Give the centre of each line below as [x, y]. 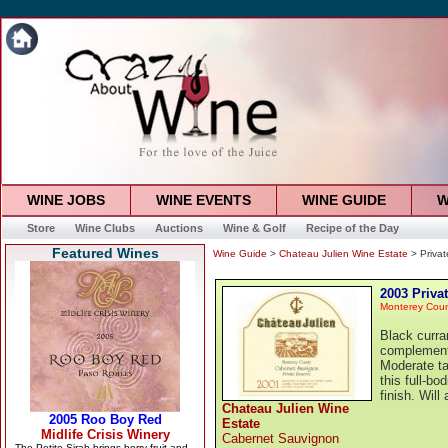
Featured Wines [105, 253]
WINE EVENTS [203, 200]
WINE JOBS [65, 200]
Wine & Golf [254, 228]
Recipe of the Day [352, 228]
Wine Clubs [104, 228]
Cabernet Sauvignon [280, 438]
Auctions [178, 228]
